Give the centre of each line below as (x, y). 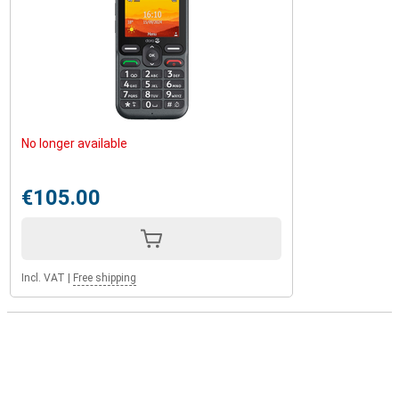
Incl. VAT (43, 278)
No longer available (74, 143)
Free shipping (105, 278)
